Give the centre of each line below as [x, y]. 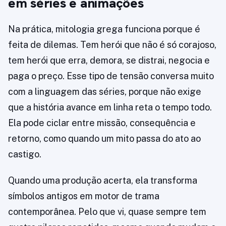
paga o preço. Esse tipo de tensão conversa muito [111, 76]
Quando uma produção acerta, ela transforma [103, 181]
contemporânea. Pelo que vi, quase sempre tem [107, 212]
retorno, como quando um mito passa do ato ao [104, 139]
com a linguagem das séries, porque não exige [105, 92]
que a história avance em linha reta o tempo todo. [110, 107]
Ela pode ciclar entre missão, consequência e [102, 123]
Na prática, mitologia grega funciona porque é [104, 29]
